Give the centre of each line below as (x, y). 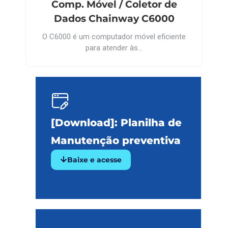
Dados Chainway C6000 (114, 19)
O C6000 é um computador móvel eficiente (114, 37)
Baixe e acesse (94, 160)
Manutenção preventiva (116, 140)
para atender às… (114, 48)
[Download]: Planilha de (116, 123)
